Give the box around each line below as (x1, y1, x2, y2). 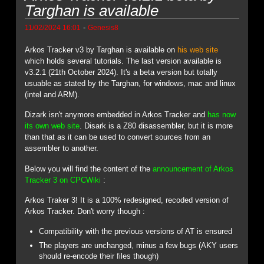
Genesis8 (88, 23, 119, 31)
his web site (177, 45, 219, 54)
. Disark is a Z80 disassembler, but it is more (80, 121, 233, 131)
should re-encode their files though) (39, 252, 159, 261)
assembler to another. (25, 144, 99, 153)
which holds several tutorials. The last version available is (25, 56, 222, 65)
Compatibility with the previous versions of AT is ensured (39, 226, 233, 236)
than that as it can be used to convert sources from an (25, 133, 211, 142)
